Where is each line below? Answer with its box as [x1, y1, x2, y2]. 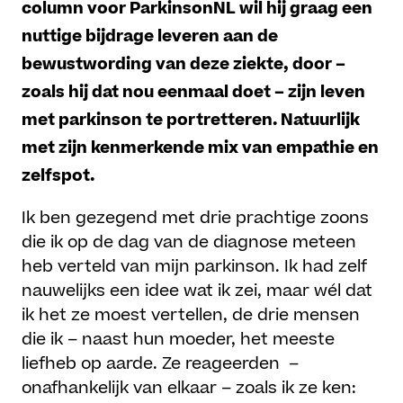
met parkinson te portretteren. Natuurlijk [22, 109, 361, 132]
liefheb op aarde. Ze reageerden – [22, 353, 300, 376]
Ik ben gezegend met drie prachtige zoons [22, 207, 370, 230]
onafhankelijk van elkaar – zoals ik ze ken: [22, 377, 357, 400]
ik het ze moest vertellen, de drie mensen [22, 304, 361, 327]
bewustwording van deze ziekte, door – [22, 53, 346, 76]
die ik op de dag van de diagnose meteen [22, 231, 357, 255]
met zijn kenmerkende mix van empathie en [22, 137, 380, 160]
